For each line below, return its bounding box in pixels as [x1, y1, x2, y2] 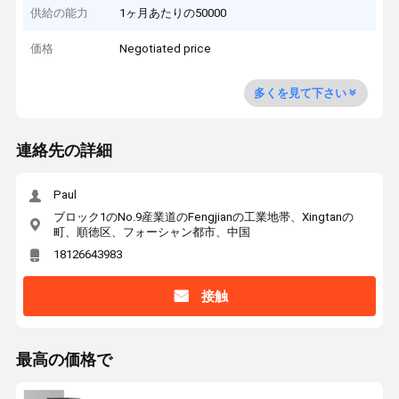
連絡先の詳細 [15, 142, 112, 160]
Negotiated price [119, 42, 212, 56]
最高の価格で [15, 351, 112, 370]
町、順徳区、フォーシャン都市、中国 [53, 224, 250, 239]
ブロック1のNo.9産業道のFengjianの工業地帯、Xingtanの [53, 209, 354, 224]
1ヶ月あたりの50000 [119, 5, 227, 20]
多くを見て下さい [253, 85, 346, 100]
